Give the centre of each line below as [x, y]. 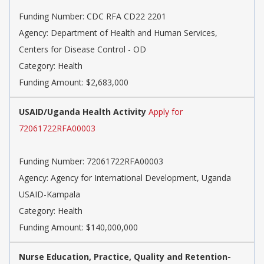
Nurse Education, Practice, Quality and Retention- [125, 257]
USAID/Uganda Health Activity [82, 112]
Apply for [166, 112]
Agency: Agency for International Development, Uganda [125, 178]
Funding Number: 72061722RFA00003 [91, 161]
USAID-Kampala [49, 194]
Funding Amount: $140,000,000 [78, 227]
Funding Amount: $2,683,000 [74, 82]
